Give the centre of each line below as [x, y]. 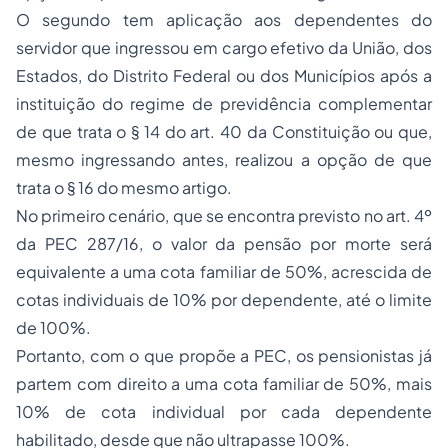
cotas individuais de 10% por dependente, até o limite [224, 300]
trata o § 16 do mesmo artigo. [124, 188]
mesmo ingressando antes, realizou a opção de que [224, 160]
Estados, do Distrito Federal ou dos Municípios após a [224, 76]
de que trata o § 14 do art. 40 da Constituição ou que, [224, 132]
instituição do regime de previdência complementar [224, 104]
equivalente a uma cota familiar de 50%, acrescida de [224, 272]
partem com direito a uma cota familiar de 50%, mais [224, 384]
